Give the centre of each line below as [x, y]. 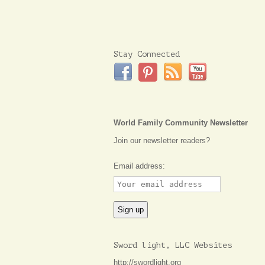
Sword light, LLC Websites [173, 245]
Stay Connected [147, 54]
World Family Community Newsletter [181, 123]
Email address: [139, 166]
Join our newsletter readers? [162, 140]
